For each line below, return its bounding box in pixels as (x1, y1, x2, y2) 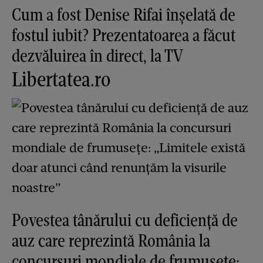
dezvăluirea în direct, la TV (12, 44, 183, 66)
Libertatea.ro (12, 66, 110, 92)
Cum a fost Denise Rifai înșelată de (12, 3, 235, 25)
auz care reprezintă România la (12, 229, 210, 251)
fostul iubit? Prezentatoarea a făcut (12, 23, 235, 46)
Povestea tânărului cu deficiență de (12, 208, 238, 231)
